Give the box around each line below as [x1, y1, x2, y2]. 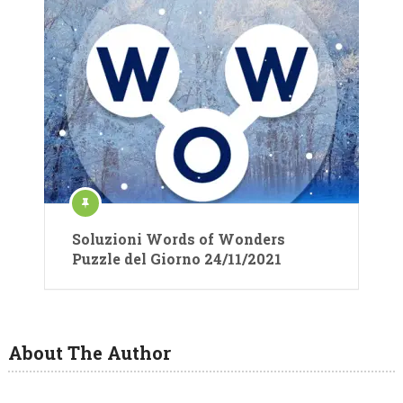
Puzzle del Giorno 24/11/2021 [72, 249, 282, 269]
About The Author [7, 341, 171, 365]
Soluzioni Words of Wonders [72, 229, 285, 249]
